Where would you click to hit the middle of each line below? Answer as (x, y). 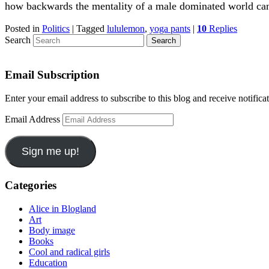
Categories (31, 185)
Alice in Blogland (62, 208)
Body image (52, 230)
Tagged (90, 28)
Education (48, 262)
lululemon (126, 28)
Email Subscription (52, 75)
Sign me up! (50, 152)
